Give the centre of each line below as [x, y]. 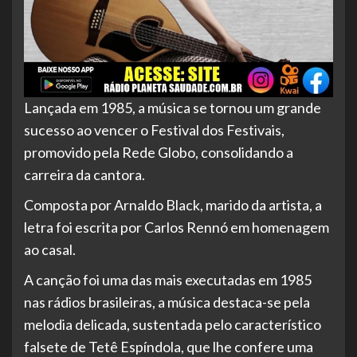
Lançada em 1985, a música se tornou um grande [173, 108]
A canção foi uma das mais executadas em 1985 [168, 280]
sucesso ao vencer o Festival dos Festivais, [154, 130]
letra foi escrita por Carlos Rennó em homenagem [177, 228]
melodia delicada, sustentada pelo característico [173, 325]
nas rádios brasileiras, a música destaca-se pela [167, 302]
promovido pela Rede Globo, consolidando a [159, 153]
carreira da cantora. [84, 175]
